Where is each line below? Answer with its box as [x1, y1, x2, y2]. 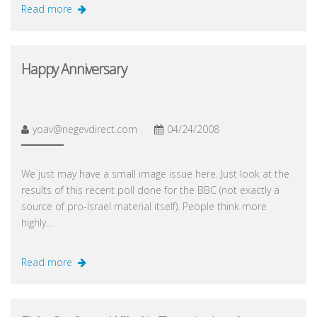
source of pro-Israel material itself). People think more [21, 200, 267, 214]
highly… [21, 216, 53, 230]
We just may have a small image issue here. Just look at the [21, 167, 289, 181]
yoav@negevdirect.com [33, 122, 137, 137]
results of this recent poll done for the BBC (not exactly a [21, 183, 279, 197]
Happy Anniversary [21, 59, 127, 79]
